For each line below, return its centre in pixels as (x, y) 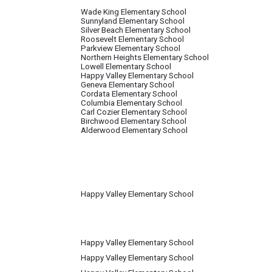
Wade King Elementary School (134, 12)
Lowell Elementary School (126, 66)
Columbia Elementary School (131, 103)
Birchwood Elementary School (134, 121)
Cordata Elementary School (129, 94)
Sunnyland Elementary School (133, 21)
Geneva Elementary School (127, 85)
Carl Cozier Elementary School (134, 112)
